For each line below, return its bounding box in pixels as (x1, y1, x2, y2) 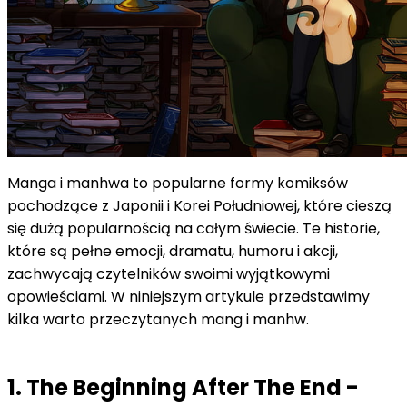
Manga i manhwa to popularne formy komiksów (7, 172, 348, 194)
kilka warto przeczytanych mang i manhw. (7, 308, 309, 330)
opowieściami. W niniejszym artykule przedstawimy (7, 285, 370, 307)
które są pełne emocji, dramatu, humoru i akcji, (7, 240, 338, 262)
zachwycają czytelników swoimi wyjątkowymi (7, 263, 330, 284)
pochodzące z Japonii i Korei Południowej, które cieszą (7, 194, 392, 216)
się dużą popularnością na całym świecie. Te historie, (7, 217, 380, 239)
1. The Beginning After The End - (7, 372, 359, 402)
